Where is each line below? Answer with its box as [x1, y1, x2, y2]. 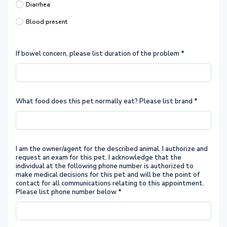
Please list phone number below [16, 187, 118, 197]
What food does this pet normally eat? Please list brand [16, 97, 194, 106]
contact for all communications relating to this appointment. [16, 179, 204, 188]
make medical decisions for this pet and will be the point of [16, 170, 200, 179]
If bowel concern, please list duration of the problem [16, 49, 181, 58]
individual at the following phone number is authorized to [16, 162, 194, 171]
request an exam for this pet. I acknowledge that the [16, 153, 181, 162]
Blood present [26, 18, 67, 26]
